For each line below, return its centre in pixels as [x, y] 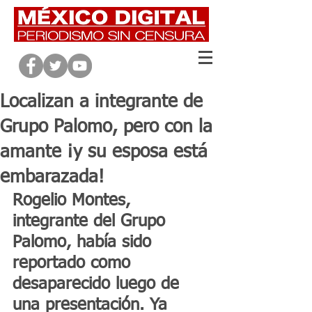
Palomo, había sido [85, 242]
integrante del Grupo [92, 221]
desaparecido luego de [99, 284]
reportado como [74, 263]
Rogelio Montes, [74, 201]
